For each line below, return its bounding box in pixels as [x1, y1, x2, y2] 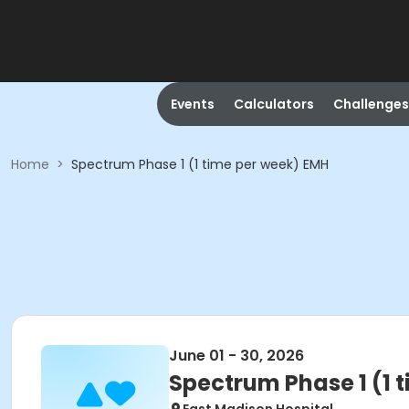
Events [170, 95, 215, 113]
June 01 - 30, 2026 [169, 345, 304, 366]
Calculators [233, 95, 314, 113]
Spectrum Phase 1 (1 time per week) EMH [71, 155, 329, 173]
